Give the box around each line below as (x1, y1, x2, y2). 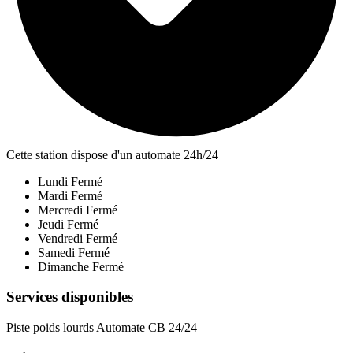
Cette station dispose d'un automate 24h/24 (6, 147, 218, 162)
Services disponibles (6, 288, 133, 306)
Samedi (38, 245, 75, 259)
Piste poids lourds (6, 321, 96, 335)
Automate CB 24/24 (96, 321, 197, 335)
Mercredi (38, 203, 83, 217)
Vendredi (38, 231, 83, 245)
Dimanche (38, 259, 89, 273)
